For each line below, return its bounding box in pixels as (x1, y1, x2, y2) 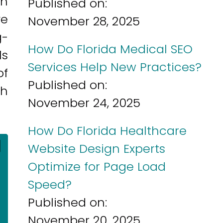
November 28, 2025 (28, 13, 140, 29)
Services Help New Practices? (28, 59, 202, 75)
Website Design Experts (28, 140, 165, 157)
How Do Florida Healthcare (28, 122, 187, 139)
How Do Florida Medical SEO (28, 41, 193, 57)
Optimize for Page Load (28, 158, 166, 175)
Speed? (28, 176, 72, 193)
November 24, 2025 (28, 95, 140, 111)
